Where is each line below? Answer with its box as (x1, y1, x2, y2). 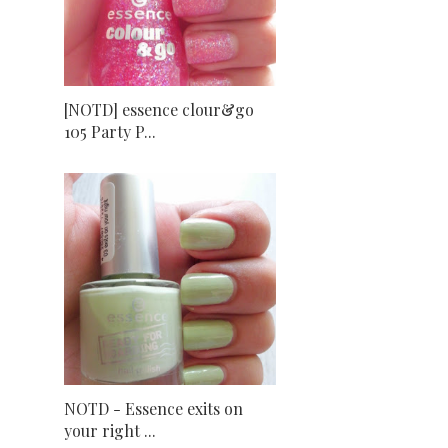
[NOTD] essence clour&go (64, 99, 254, 121)
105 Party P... (64, 121, 156, 143)
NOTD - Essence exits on (64, 398, 243, 420)
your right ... (64, 420, 156, 442)
